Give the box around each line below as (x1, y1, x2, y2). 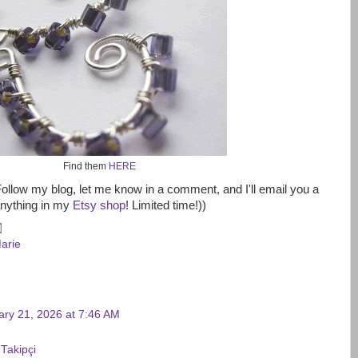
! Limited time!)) (125, 199, 206, 213)
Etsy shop (73, 199, 125, 213)
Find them (62, 161, 109, 172)
